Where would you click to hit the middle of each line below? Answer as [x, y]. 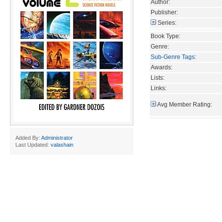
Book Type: [166, 36]
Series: [167, 23]
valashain [62, 145]
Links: [159, 88]
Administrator [57, 138]
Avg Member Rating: [185, 104]
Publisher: [164, 12]
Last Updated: [33, 145]
